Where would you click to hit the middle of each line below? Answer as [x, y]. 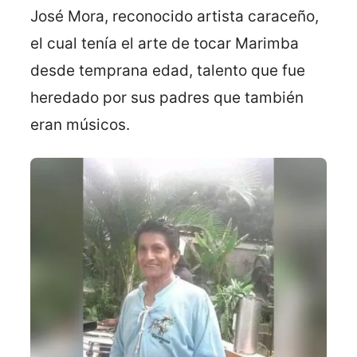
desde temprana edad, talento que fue [168, 71]
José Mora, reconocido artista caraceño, [175, 17]
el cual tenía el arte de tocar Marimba [165, 44]
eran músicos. [80, 125]
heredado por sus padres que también [167, 98]
